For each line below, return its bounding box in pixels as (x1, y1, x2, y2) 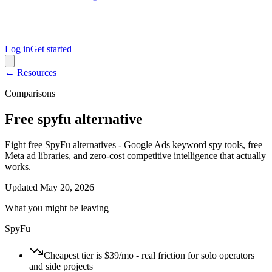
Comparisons (5, 88, 55, 98)
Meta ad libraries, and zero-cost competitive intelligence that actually (5, 150, 266, 161)
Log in (5, 44, 30, 54)
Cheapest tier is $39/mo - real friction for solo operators (44, 250, 254, 260)
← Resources (5, 67, 56, 78)
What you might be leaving (5, 202, 109, 213)
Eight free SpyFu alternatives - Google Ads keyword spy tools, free (5, 139, 262, 150)
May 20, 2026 (40, 182, 94, 192)
